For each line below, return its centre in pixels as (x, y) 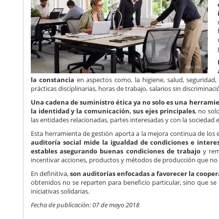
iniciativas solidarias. (60, 191)
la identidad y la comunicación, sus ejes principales (113, 111)
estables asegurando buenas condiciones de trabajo (116, 151)
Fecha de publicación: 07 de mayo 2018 (85, 205)
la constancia (54, 80)
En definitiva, (51, 174)
